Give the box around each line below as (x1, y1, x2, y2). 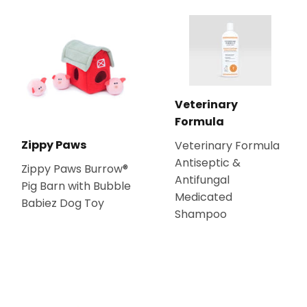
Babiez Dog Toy (21, 195, 104, 212)
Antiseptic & (175, 155, 241, 171)
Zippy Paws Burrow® (21, 161, 128, 177)
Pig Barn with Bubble (21, 178, 131, 195)
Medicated (175, 189, 232, 206)
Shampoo (175, 206, 227, 223)
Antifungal (175, 172, 230, 188)
